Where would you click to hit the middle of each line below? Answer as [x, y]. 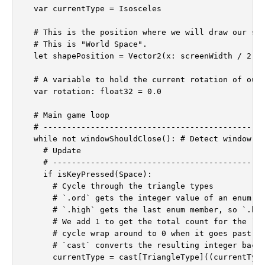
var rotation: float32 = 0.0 [93, 92]
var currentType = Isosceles [93, 9]
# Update [53, 151]
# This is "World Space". [86, 44]
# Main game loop [67, 115]
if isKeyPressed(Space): [88, 174]
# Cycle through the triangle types [119, 186]
